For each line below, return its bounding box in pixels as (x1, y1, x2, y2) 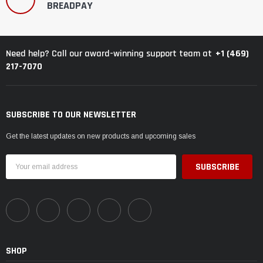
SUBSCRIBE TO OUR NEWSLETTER (6, 108, 136, 121)
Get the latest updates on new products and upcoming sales (6, 131, 195, 140)
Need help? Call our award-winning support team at (6, 48, 212, 60)
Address (6, 166, 36, 174)
